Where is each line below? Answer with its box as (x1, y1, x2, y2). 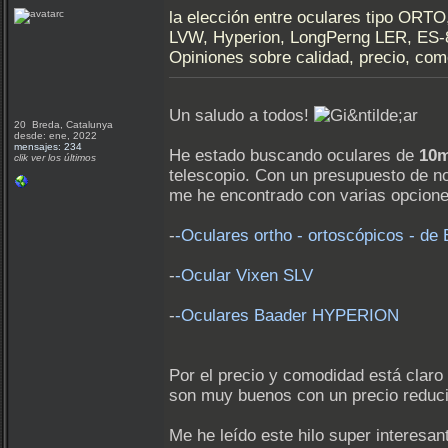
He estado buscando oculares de (169, 146, 419, 166)
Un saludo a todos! (169, 106, 314, 126)
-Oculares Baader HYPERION (175, 306, 399, 326)
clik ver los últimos (14, 152, 96, 163)
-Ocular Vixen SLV (175, 266, 313, 286)
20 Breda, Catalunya (14, 119, 116, 130)
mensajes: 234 (14, 141, 82, 152)
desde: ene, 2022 (14, 130, 97, 141)
